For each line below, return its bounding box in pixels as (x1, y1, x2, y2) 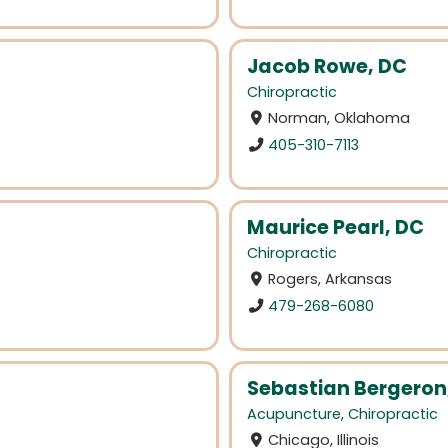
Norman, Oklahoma (268, 108, 411, 129)
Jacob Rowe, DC (247, 53, 407, 81)
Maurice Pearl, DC (247, 213, 424, 241)
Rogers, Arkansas (268, 269, 393, 290)
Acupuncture (247, 403, 341, 424)
